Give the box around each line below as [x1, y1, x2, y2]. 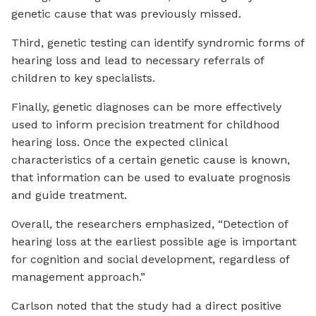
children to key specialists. [11, 71, 155, 85]
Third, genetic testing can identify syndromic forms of [11, 36, 304, 50]
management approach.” [11, 270, 145, 284]
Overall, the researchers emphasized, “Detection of [11, 217, 288, 231]
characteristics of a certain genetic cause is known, [11, 153, 290, 167]
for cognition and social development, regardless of [11, 253, 289, 267]
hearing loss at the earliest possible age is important [11, 235, 296, 249]
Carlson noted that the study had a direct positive [11, 299, 281, 313]
